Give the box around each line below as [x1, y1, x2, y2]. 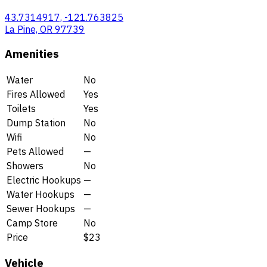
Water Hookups [7, 188, 74, 200]
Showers [7, 159, 44, 172]
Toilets [7, 102, 36, 114]
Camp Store [7, 216, 58, 229]
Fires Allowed [7, 88, 65, 100]
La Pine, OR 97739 [5, 23, 85, 36]
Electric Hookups [7, 173, 81, 186]
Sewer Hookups [7, 202, 75, 215]
